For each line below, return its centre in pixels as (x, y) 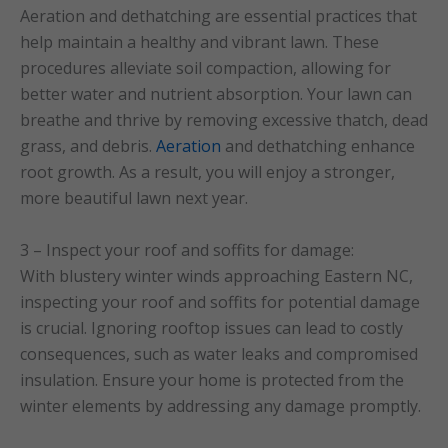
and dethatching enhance (318, 146)
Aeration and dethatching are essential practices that (218, 16)
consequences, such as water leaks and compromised (219, 353)
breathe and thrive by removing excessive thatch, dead (224, 120)
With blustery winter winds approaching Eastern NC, (216, 275)
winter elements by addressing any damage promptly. (220, 405)
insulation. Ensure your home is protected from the (212, 379)
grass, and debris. (88, 146)
